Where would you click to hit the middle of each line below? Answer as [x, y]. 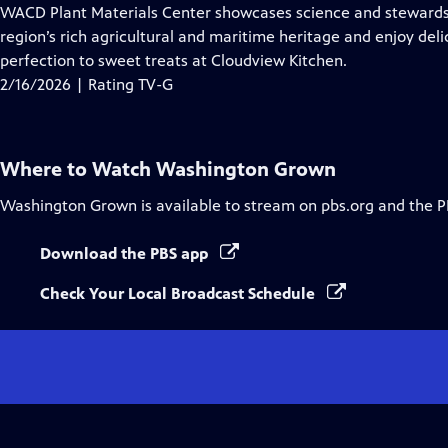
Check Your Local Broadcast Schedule [179, 293]
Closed [265, 11]
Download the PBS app [126, 253]
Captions [272, 35]
